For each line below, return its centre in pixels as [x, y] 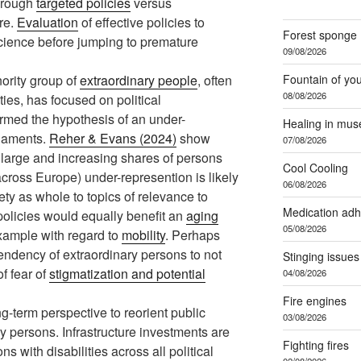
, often [215, 80]
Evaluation [48, 22]
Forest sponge [320, 34]
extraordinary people [139, 80]
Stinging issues [321, 256]
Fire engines [314, 300]
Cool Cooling [315, 167]
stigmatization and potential [127, 273]
